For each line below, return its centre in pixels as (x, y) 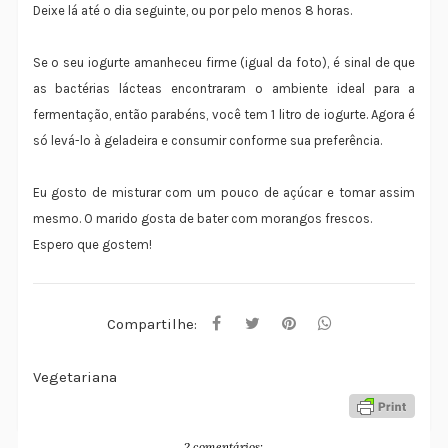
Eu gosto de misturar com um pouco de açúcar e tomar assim (224, 193)
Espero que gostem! (92, 245)
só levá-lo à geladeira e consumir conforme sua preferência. (207, 141)
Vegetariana (74, 377)
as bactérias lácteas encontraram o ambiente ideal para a (224, 89)
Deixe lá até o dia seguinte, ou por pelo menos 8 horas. (192, 11)
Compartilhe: (151, 324)
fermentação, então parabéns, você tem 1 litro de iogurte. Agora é (224, 115)
